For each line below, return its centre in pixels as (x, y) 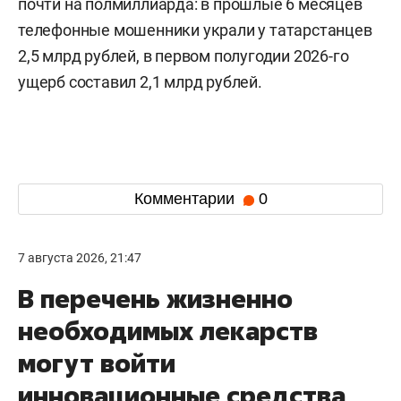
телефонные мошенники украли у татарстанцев (195, 30)
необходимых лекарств (168, 330)
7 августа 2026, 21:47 (80, 257)
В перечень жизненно (155, 298)
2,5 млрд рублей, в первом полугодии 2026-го (183, 55)
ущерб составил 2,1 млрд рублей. (140, 81)
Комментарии (186, 199)
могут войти (97, 363)
